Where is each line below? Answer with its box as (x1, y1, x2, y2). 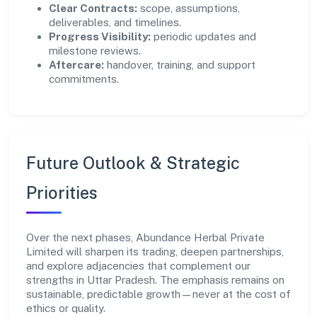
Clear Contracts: (49, 2, 137, 14)
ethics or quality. (26, 302, 105, 314)
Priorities (26, 183, 98, 202)
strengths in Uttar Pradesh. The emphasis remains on (26, 274, 284, 286)
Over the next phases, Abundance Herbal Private (26, 231, 265, 243)
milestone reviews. (49, 45, 141, 57)
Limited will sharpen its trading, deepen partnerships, (26, 246, 284, 258)
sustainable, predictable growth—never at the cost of (26, 288, 291, 300)
